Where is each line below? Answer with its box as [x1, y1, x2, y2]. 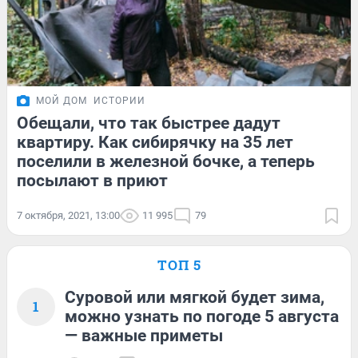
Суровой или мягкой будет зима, [65, 287, 324, 307]
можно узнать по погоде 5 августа [65, 306, 339, 326]
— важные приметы [65, 325, 223, 345]
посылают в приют [17, 170, 168, 190]
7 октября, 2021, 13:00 [17, 209, 120, 221]
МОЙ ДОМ [36, 94, 87, 106]
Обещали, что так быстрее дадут [17, 113, 280, 133]
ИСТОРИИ [93, 94, 145, 106]
